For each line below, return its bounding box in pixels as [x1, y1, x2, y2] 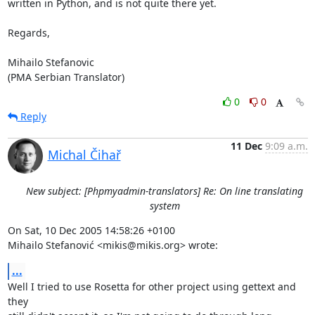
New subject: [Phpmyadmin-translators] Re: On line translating [26, 184, 303, 198]
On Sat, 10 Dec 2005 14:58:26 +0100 [7, 223, 175, 237]
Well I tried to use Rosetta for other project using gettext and [7, 279, 296, 293]
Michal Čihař [47, 146, 121, 163]
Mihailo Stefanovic [7, 55, 94, 69]
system [149, 198, 180, 212]
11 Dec [230, 139, 262, 153]
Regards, [7, 25, 50, 39]
